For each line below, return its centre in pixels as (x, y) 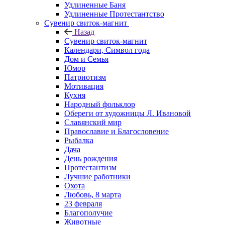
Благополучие (88, 212)
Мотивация (84, 86)
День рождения (91, 158)
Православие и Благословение (117, 131)
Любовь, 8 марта (93, 194)
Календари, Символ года (107, 50)
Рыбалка (79, 140)
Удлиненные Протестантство (114, 14)
